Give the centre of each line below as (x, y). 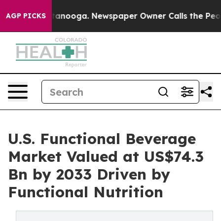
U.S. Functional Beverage (102, 139)
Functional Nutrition (86, 192)
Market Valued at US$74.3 (106, 156)
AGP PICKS (26, 16)
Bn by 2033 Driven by (89, 174)
